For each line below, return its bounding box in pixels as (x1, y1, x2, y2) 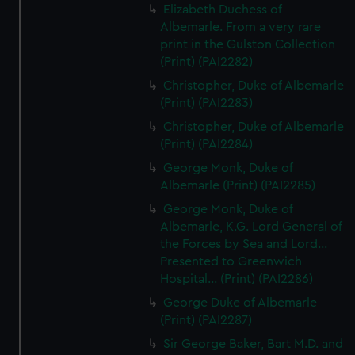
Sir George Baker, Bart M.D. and (163, 338, 344, 350)
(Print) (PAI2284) (160, 138, 254, 151)
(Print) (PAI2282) (160, 55, 254, 68)
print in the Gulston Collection (160, 38, 336, 51)
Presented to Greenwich (160, 255, 303, 268)
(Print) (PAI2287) (160, 314, 253, 326)
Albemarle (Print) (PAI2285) (160, 179, 316, 192)
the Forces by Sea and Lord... (160, 238, 328, 250)
